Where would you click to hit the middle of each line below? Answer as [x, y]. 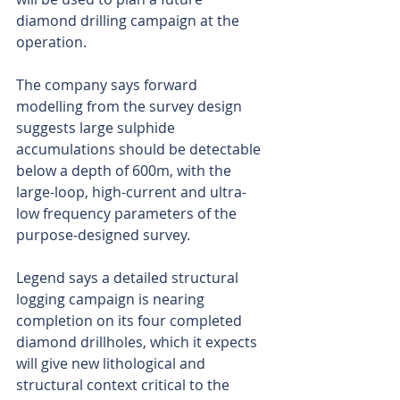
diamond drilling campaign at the [129, 21]
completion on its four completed [131, 321]
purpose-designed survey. [105, 235]
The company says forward [108, 85]
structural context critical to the [125, 385]
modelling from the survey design [131, 107]
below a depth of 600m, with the [125, 171]
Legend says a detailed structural [129, 278]
